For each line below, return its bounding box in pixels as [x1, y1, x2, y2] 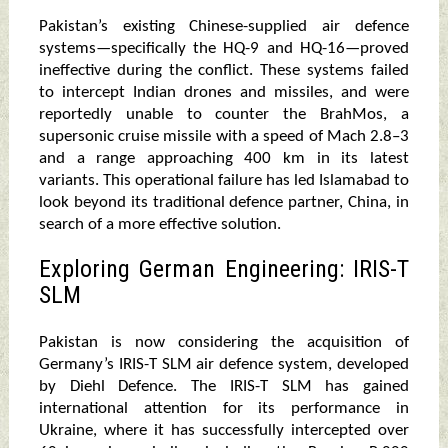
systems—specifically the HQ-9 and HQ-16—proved [38, 40, 410, 58]
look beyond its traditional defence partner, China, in [38, 194, 410, 212]
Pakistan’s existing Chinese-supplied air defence [38, 18, 410, 36]
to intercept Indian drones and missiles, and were [38, 84, 410, 102]
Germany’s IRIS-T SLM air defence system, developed [38, 356, 410, 374]
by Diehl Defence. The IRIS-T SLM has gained [38, 378, 410, 396]
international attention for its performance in [38, 400, 410, 418]
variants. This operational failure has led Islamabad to [38, 172, 410, 190]
